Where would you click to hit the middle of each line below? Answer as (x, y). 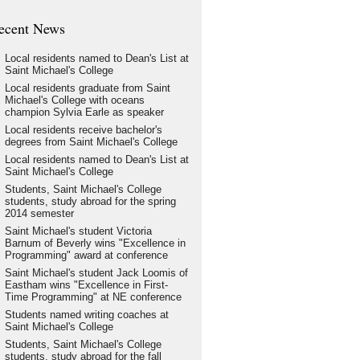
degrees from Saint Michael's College (91, 142)
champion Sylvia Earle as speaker (84, 112)
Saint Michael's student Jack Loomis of (96, 273)
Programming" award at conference (86, 255)
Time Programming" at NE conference (93, 297)
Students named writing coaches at (86, 315)
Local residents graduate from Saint (87, 88)
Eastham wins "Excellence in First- (86, 285)
